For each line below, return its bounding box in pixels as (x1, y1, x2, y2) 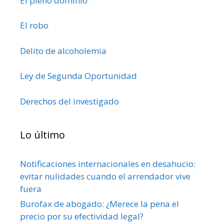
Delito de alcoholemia (20, 44, 106, 56)
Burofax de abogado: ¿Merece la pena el (20, 197, 179, 209)
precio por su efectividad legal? (20, 210, 143, 222)
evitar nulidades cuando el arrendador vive (20, 170, 190, 182)
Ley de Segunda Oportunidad (20, 70, 137, 82)
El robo (20, 19, 48, 31)
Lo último (20, 127, 65, 141)
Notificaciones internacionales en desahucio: (20, 157, 195, 169)
